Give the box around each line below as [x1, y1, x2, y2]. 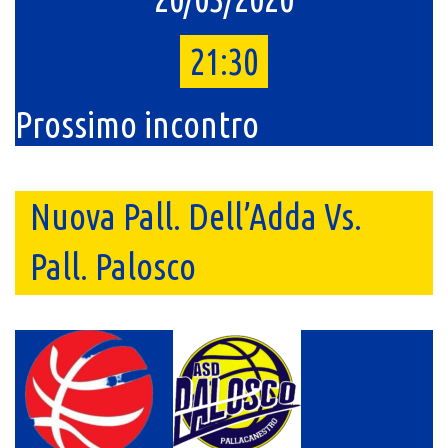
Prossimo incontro [15, 104, 259, 145]
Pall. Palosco [30, 246, 196, 287]
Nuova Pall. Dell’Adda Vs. [30, 196, 362, 237]
